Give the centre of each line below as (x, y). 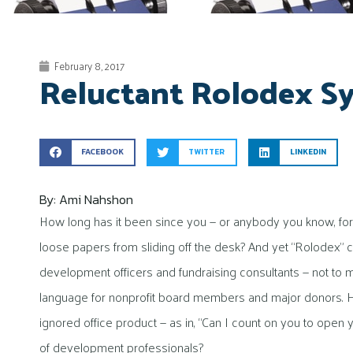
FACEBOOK (102, 152)
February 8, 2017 (89, 65)
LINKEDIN (308, 152)
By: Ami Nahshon (86, 199)
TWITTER (207, 152)
